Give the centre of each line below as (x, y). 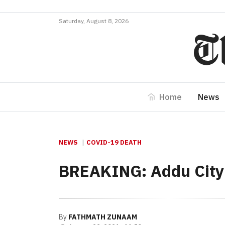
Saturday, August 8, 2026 (94, 21)
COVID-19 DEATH (114, 142)
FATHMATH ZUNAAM (103, 217)
